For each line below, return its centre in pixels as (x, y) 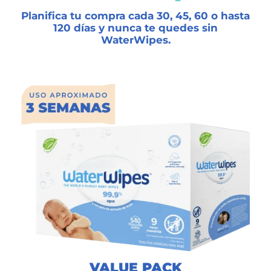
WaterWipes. (135, 40)
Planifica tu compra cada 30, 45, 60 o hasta (135, 15)
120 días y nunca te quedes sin (135, 28)
